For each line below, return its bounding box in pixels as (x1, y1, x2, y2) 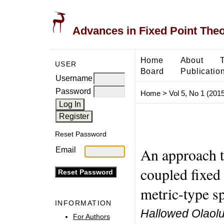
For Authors (73, 212, 110, 220)
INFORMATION (55, 199, 112, 207)
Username (55, 73, 92, 82)
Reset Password (55, 130, 106, 138)
